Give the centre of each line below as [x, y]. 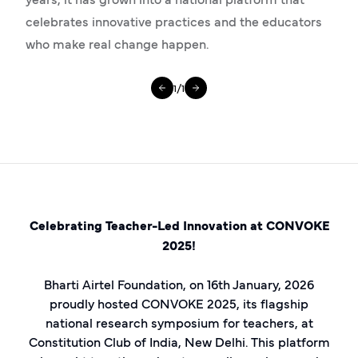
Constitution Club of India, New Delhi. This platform [179, 341]
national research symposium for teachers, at [179, 322]
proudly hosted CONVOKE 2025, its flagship [179, 302]
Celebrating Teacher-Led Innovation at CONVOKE [179, 225]
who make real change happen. [117, 43]
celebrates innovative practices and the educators [174, 20]
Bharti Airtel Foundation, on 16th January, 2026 [179, 283]
